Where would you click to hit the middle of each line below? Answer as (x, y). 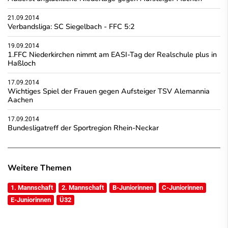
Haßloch (22, 63)
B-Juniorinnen (133, 187)
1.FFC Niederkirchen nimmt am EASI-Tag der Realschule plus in (112, 54)
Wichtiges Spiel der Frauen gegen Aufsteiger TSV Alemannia (109, 91)
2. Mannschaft (83, 187)
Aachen (20, 99)
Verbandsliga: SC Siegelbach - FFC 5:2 (71, 26)
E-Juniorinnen (31, 199)
